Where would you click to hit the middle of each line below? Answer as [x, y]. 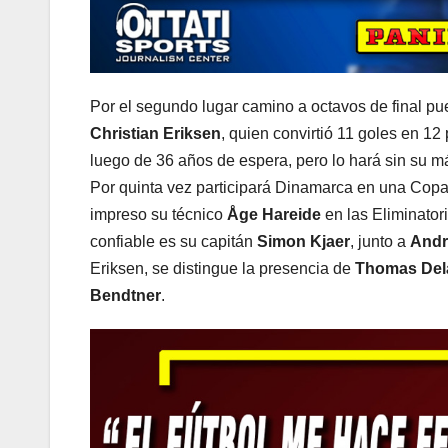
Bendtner [125, 296]
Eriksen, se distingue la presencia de [222, 269]
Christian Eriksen [155, 134]
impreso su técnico [158, 215]
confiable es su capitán [173, 242]
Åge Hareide [274, 215]
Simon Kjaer [303, 242]
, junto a [380, 242]
